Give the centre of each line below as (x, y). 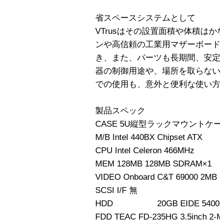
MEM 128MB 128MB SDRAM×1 (153, 164)
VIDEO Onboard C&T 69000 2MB (156, 177)
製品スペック (120, 110)
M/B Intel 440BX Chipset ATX (149, 137)
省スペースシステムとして (145, 18)
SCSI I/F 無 (116, 190)
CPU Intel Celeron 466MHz (145, 150)
